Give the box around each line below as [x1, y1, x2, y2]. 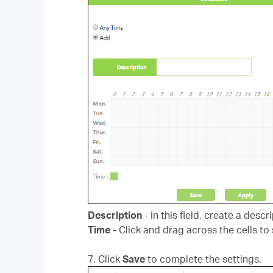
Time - [88, 224, 119, 236]
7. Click [88, 253, 122, 265]
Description [88, 209, 144, 221]
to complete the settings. [147, 253, 261, 265]
